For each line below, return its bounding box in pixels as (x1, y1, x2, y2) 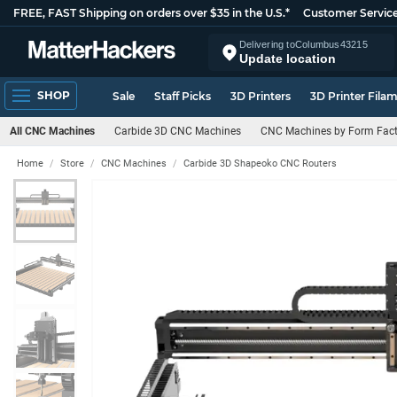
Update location (239, 51, 336, 66)
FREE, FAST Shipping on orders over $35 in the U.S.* (13, 6, 290, 19)
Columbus (294, 38, 340, 50)
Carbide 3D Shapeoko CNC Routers (183, 158, 337, 169)
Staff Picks (154, 90, 211, 103)
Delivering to (239, 38, 295, 50)
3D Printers (230, 90, 291, 103)
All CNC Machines (10, 125, 95, 137)
